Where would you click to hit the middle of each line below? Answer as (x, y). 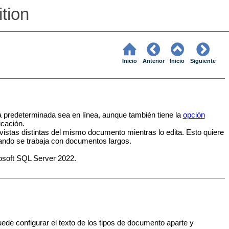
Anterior (153, 61)
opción (194, 114)
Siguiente (203, 61)
